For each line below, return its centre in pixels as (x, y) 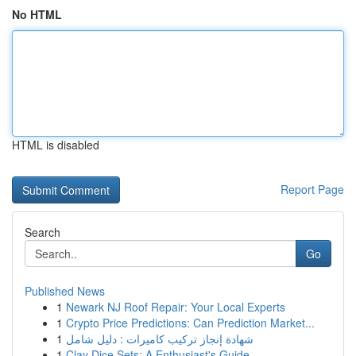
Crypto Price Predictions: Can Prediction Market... (190, 323)
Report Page (312, 189)
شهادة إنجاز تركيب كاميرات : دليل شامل (160, 339)
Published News (65, 291)
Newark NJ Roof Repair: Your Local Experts (176, 307)
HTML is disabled (56, 145)
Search (43, 232)
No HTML (37, 14)
